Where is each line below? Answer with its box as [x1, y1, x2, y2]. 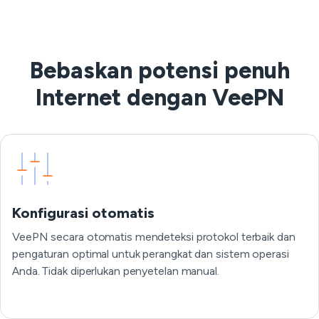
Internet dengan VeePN [35, 84, 284, 111]
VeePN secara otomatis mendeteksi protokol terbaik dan [12, 230, 296, 244]
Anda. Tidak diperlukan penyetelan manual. [12, 264, 219, 278]
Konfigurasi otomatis [12, 204, 155, 221]
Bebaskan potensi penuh [29, 57, 290, 84]
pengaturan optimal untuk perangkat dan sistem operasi [12, 247, 289, 261]
